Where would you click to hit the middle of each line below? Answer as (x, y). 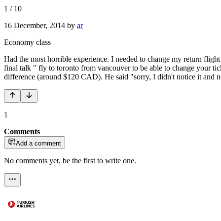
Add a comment (38, 143)
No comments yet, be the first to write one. (70, 160)
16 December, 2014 (35, 25)
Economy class (27, 42)
